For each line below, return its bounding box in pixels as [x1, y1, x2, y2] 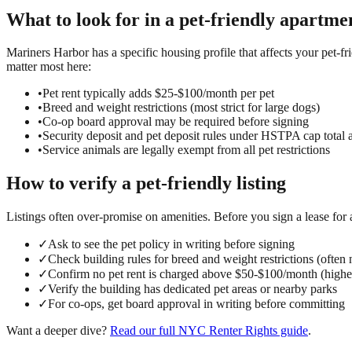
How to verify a [6, 173, 136, 194]
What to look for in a [6, 9, 179, 30]
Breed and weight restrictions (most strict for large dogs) [42, 101, 320, 115]
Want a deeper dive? [6, 324, 107, 338]
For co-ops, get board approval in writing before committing [48, 297, 345, 311]
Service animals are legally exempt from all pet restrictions [42, 143, 330, 157]
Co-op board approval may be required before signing [42, 115, 309, 129]
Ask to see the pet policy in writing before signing [48, 237, 295, 251]
